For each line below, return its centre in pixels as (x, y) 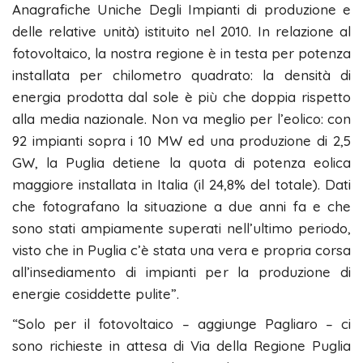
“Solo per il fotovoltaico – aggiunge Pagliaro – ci (181, 324)
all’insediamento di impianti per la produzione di (181, 272)
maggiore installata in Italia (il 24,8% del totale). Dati (181, 185)
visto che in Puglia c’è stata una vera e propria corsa (181, 250)
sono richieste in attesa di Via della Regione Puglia (181, 346)
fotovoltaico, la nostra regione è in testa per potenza (181, 53)
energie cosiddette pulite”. (96, 294)
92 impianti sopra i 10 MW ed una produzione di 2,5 (181, 141)
